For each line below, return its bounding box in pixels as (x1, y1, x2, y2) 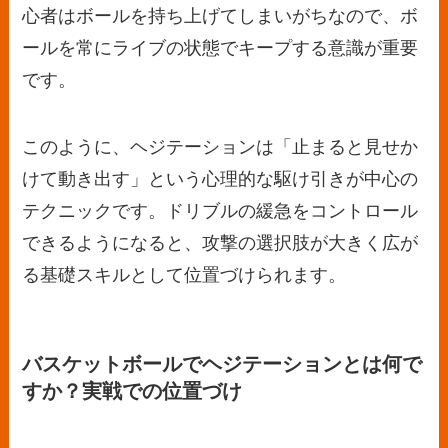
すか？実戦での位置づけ (22, 379, 243, 402)
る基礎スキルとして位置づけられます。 (22, 265, 347, 286)
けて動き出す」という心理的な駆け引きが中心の (22, 169, 419, 190)
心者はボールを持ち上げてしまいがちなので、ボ (22, 5, 419, 26)
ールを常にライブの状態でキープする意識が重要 (22, 37, 419, 58)
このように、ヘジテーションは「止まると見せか (22, 137, 419, 158)
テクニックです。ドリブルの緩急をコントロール (22, 201, 419, 222)
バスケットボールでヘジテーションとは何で (22, 352, 423, 375)
